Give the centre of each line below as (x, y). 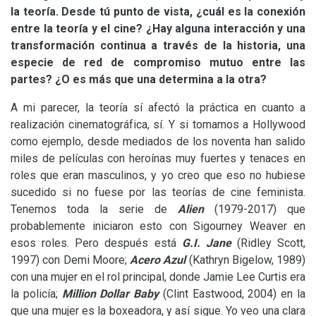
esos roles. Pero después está (96, 243)
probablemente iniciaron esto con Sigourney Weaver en (158, 226)
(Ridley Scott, (268, 243)
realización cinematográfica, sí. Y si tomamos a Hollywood (158, 124)
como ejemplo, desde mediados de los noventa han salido (158, 141)
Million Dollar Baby (110, 294)
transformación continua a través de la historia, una (158, 45)
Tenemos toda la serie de (94, 209)
